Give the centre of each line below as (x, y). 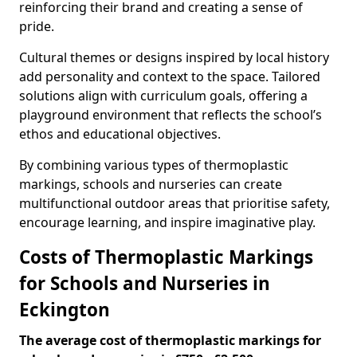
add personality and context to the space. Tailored (170, 76)
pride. (37, 26)
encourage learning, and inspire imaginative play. (167, 222)
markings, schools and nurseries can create (151, 184)
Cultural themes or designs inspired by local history (174, 57)
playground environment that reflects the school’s (171, 115)
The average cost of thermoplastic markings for (170, 340)
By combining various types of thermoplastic (154, 165)
